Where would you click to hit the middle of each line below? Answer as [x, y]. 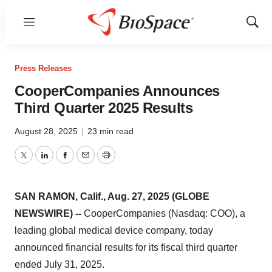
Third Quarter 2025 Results [104, 108]
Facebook [86, 162]
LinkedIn [62, 162]
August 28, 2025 [47, 131]
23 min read [110, 131]
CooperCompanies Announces [117, 91]
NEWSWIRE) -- [49, 213]
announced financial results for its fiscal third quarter [126, 247]
